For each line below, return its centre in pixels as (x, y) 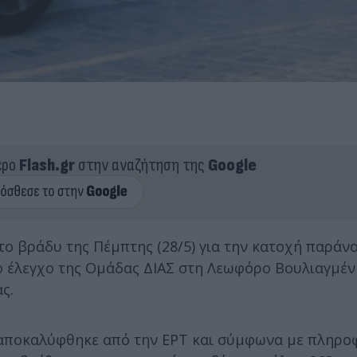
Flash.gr (47, 165)
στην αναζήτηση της (141, 165)
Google (232, 165)
